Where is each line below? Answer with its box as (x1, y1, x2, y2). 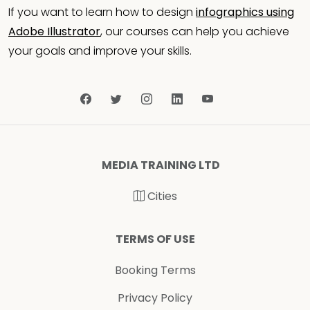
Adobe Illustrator (8, 24, 100, 40)
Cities (144, 188, 177, 205)
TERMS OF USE (115, 231, 195, 248)
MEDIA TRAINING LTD (101, 157, 220, 174)
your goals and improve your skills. (8, 43, 192, 60)
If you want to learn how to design (8, 4, 196, 21)
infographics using (196, 4, 294, 21)
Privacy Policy (118, 290, 192, 307)
